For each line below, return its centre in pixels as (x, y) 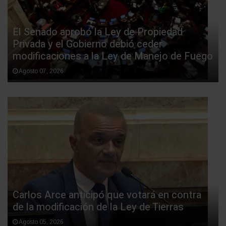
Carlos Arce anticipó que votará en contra (107, 195)
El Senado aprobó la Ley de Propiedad (98, 32)
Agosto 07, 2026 (41, 71)
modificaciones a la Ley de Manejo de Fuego (113, 56)
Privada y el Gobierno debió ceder (88, 44)
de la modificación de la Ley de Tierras (98, 207)
